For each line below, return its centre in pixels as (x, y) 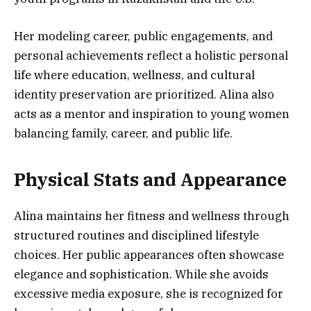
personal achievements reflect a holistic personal (151, 55)
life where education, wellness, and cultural (134, 75)
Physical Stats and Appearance (150, 180)
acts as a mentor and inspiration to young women (152, 114)
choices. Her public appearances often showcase (149, 255)
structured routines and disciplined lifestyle (136, 236)
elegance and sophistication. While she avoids (141, 275)
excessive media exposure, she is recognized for (149, 294)
